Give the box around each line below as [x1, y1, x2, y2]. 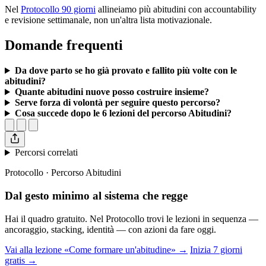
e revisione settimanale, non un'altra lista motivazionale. [5, 15, 212, 26]
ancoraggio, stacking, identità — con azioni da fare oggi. [5, 224, 216, 235]
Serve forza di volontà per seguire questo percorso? [14, 97, 220, 108]
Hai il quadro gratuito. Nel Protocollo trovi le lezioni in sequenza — [5, 213, 258, 224]
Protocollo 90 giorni [21, 4, 96, 15]
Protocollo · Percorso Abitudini [5, 167, 121, 178]
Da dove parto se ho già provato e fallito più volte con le [14, 65, 237, 76]
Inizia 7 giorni [190, 244, 242, 255]
